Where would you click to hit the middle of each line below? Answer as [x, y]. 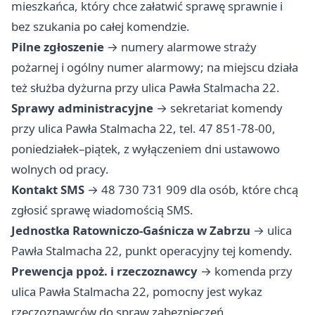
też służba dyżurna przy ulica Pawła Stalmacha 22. [146, 88]
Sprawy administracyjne [82, 108]
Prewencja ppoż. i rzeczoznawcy [104, 271]
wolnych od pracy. [60, 169]
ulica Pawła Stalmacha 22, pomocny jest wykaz [137, 292]
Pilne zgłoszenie [58, 47]
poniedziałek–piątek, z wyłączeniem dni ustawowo [146, 149]
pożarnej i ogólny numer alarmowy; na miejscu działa [155, 67]
